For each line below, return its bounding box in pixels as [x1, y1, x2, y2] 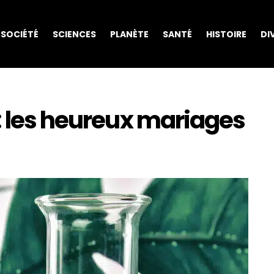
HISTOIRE [206, 28, 246, 40]
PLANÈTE [109, 28, 149, 40]
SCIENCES [52, 28, 96, 40]
